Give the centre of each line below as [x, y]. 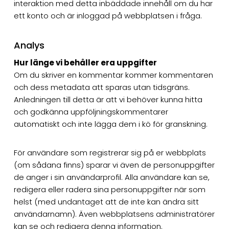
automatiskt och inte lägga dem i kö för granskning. [110, 124]
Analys [29, 45]
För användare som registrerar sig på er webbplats [110, 152]
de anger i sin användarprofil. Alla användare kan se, [111, 177]
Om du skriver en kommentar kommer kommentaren [113, 75]
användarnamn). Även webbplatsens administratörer [114, 214]
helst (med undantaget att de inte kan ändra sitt [106, 201]
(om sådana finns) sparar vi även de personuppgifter [114, 165]
